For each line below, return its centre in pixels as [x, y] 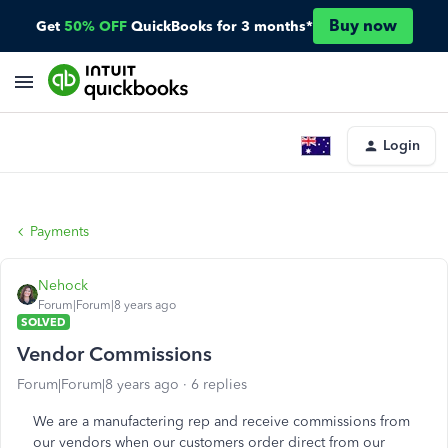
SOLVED [43, 322]
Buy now [362, 25]
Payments [59, 231]
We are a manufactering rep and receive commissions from [221, 421]
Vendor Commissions [114, 354]
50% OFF [95, 26]
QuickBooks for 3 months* [221, 26]
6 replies [219, 384]
